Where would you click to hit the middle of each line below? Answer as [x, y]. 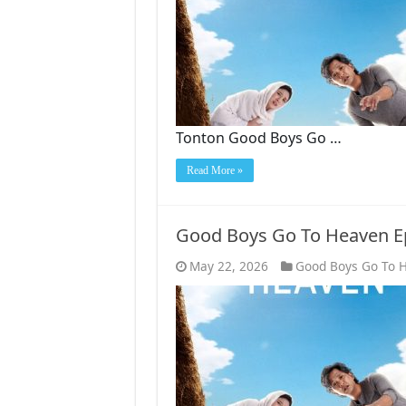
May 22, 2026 [228, 266]
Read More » [214, 170]
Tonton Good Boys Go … [258, 137]
